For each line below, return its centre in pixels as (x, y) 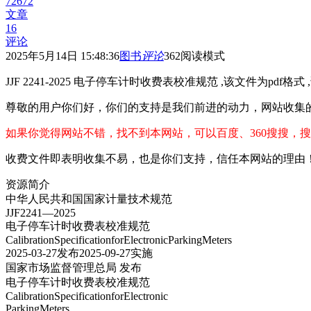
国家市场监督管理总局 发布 (74, 268)
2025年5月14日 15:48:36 (62, 56)
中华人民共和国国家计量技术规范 (89, 199)
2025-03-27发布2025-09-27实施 (79, 253)
